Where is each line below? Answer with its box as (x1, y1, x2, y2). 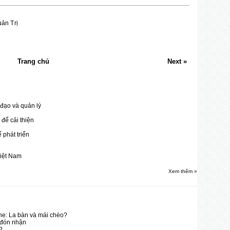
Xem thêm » (168, 168, 197, 174)
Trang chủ (17, 57, 49, 65)
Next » (167, 57, 187, 65)
